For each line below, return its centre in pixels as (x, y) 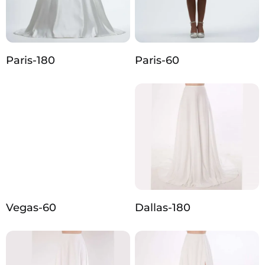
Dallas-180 (163, 208)
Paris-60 (157, 61)
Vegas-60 (31, 208)
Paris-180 (30, 61)
